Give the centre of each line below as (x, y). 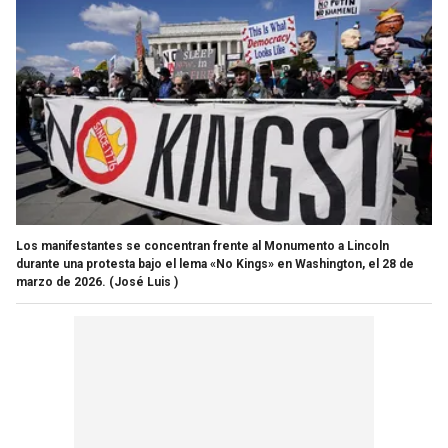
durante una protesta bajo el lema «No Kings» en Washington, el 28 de (215, 263)
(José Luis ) (143, 281)
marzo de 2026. (61, 281)
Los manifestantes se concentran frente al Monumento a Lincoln (202, 245)
